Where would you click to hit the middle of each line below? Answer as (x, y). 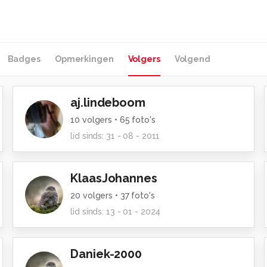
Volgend (192, 59)
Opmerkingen (84, 59)
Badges (24, 59)
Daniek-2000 (106, 254)
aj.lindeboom (108, 103)
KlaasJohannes (114, 178)
